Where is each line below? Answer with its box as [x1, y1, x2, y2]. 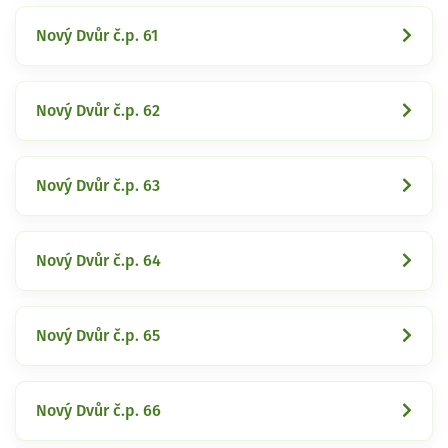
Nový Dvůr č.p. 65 [36, 327, 160, 344]
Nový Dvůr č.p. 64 [36, 252, 161, 269]
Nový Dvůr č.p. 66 [36, 402, 161, 419]
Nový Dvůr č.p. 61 [36, 27, 158, 44]
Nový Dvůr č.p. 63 [36, 177, 160, 194]
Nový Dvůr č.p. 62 [36, 102, 160, 119]
